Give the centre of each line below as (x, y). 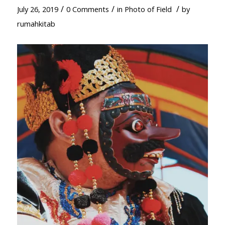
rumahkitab (36, 23)
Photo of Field (148, 9)
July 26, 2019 (37, 9)
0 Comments (87, 9)
